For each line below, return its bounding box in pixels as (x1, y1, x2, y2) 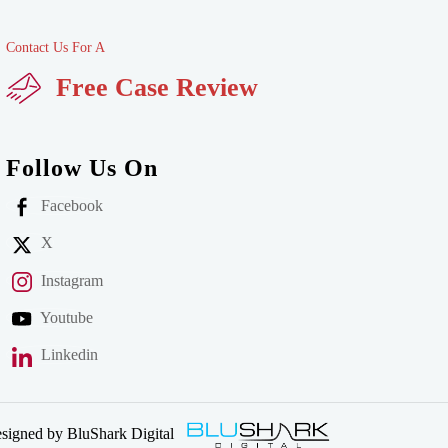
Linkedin (40, 346, 98, 364)
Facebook (40, 197, 103, 214)
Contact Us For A (5, 40, 105, 55)
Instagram (40, 271, 103, 289)
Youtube (39, 308, 93, 326)
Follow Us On (5, 155, 158, 181)
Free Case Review (55, 73, 258, 102)
